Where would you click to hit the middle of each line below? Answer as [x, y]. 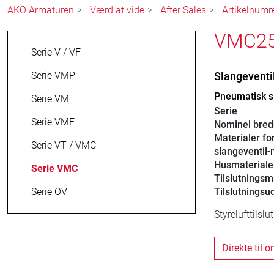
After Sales [183, 10]
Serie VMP [53, 76]
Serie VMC [54, 169]
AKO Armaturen [41, 10]
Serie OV [49, 192]
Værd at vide [117, 10]
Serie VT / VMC [64, 146]
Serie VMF [53, 122]
